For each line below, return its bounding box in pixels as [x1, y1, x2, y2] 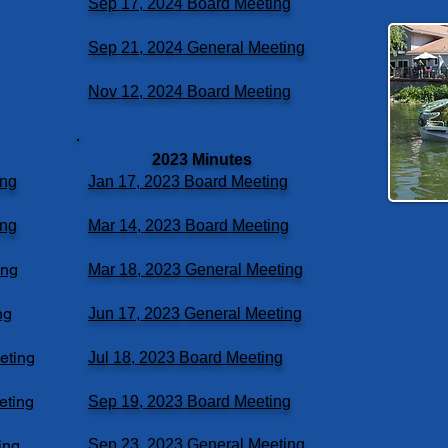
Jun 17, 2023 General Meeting [88, 305, 302, 322]
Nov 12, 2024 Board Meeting [88, 83, 291, 100]
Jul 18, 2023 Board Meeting [88, 349, 283, 366]
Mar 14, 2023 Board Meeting [88, 217, 289, 234]
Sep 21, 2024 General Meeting [88, 39, 305, 56]
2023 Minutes [152, 151, 252, 168]
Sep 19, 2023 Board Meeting [88, 393, 291, 410]
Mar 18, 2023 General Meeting [88, 261, 303, 278]
